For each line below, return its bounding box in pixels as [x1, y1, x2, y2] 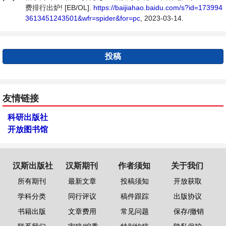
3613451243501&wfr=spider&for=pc [25, 14, 140, 22]
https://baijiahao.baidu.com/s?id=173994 [93, 4, 222, 12]
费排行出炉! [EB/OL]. [25, 4, 93, 12]
